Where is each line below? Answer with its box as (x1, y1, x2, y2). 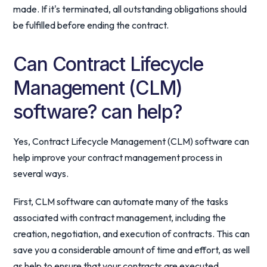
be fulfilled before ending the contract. (13, 19, 169, 31)
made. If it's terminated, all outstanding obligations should (13, 3, 247, 15)
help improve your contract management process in (13, 151, 223, 163)
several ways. (13, 167, 69, 179)
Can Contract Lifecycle (13, 52, 203, 76)
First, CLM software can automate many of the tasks (13, 195, 229, 207)
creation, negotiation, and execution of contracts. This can (13, 228, 250, 240)
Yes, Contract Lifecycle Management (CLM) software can (13, 135, 250, 147)
